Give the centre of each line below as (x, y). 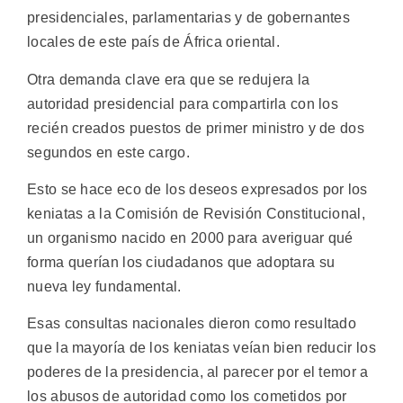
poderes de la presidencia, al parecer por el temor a (198, 372)
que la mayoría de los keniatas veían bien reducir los (201, 348)
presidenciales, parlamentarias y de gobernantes (189, 18)
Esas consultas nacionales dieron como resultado (192, 324)
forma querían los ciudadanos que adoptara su (181, 262)
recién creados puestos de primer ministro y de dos (196, 128)
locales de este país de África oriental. (154, 42)
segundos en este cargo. (108, 152)
